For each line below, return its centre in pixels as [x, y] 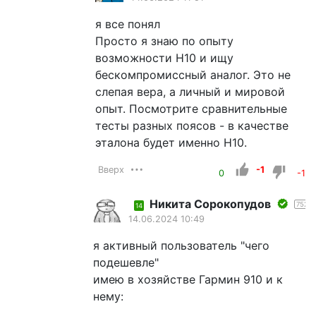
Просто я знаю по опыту [164, 41]
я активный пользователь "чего [181, 245]
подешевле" [126, 262]
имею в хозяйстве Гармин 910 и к [188, 279]
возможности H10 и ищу [164, 57]
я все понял [128, 24]
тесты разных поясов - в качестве [192, 125]
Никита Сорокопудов [210, 203]
